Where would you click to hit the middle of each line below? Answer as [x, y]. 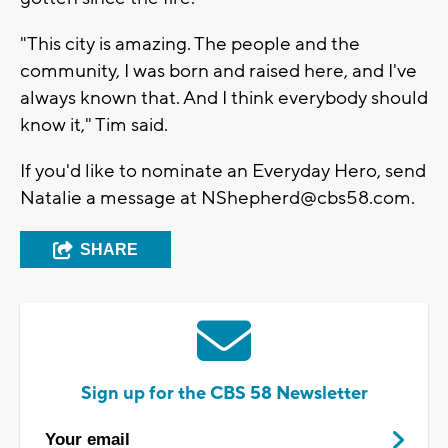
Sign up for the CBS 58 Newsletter [224, 393]
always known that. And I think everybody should [224, 97]
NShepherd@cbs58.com [306, 197]
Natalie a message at [110, 197]
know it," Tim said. [94, 124]
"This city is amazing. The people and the [190, 43]
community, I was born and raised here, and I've [218, 70]
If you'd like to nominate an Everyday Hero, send [223, 170]
